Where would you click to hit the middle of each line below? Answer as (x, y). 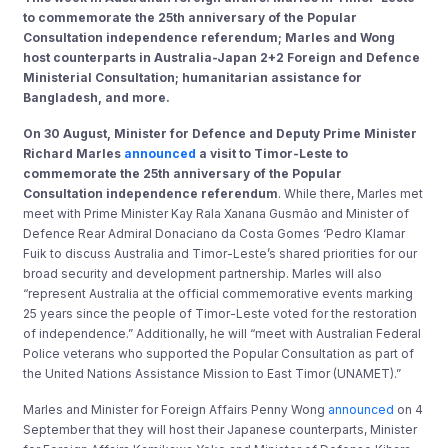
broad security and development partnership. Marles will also (203, 273)
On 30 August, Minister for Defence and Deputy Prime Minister (220, 133)
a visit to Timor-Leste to (272, 153)
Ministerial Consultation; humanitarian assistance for (193, 77)
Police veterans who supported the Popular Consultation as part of (219, 353)
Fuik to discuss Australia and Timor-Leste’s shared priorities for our (220, 253)
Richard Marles (74, 153)
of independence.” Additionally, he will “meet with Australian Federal (222, 333)
